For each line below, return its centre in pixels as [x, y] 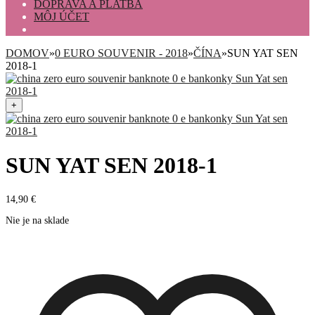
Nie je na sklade [37, 220]
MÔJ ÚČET [62, 17]
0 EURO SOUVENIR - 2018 [121, 53]
